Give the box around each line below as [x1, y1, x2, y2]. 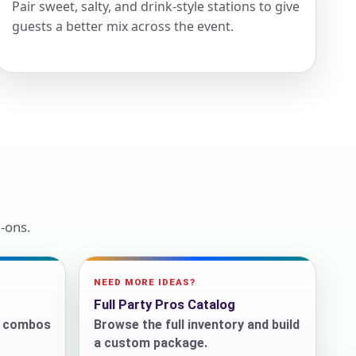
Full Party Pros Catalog [94, 296, 235, 312]
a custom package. [94, 335, 207, 350]
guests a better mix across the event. [12, 17, 234, 35]
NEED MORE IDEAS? [94, 276, 195, 288]
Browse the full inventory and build [94, 316, 300, 332]
